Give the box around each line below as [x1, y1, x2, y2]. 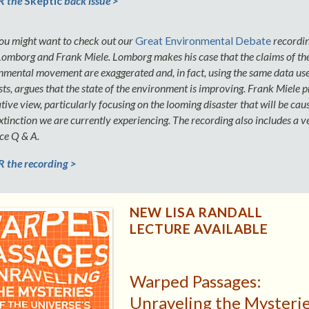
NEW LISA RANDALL [129, 204, 263, 221]
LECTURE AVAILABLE [129, 221, 268, 237]
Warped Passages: [129, 271, 261, 292]
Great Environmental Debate [134, 34, 271, 48]
